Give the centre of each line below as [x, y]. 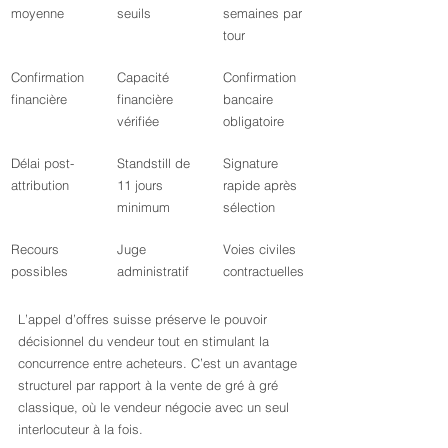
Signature [252, 163]
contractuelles [263, 271]
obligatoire [253, 121]
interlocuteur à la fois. [80, 429]
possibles [39, 271]
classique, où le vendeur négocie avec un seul [155, 407]
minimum [143, 207]
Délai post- [42, 163]
